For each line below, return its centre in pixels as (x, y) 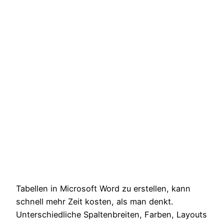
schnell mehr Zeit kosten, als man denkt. (94, 201)
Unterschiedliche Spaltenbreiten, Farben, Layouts (111, 214)
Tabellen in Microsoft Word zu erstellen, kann (103, 188)
